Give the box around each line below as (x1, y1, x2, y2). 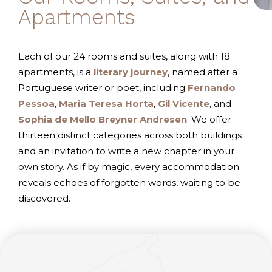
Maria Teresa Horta (59, 98, 154, 109)
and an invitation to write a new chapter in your (18, 145, 234, 157)
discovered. (18, 192, 70, 204)
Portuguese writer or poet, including (18, 82, 188, 93)
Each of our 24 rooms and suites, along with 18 (18, 50, 230, 62)
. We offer (187, 114, 231, 125)
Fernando (188, 82, 236, 93)
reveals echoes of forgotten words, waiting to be (18, 177, 240, 188)
